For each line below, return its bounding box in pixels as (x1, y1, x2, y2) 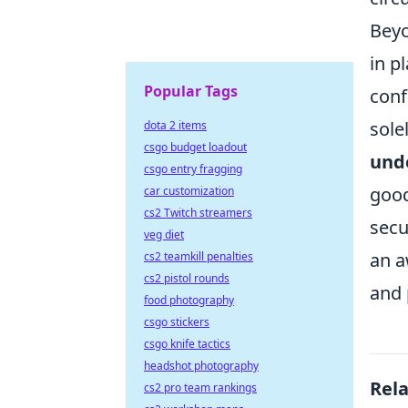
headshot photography (144, 358, 259, 373)
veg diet (144, 227, 184, 242)
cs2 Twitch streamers (144, 205, 252, 220)
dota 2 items (144, 117, 207, 133)
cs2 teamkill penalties (144, 249, 253, 264)
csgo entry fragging (144, 161, 242, 177)
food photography (144, 292, 234, 308)
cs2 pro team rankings (144, 380, 257, 395)
